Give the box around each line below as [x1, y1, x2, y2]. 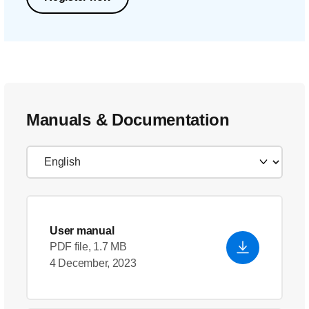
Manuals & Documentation [26, 110, 230, 129]
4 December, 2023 [50, 257, 137, 269]
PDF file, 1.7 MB [50, 241, 127, 252]
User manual [50, 225, 114, 237]
